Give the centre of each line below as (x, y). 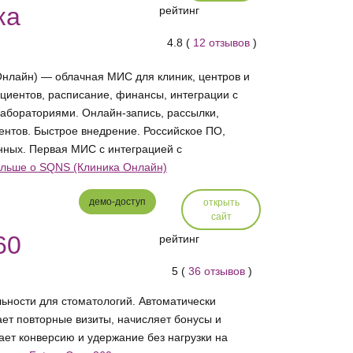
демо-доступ (117, 202)
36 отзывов (217, 271)
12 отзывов (222, 43)
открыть (221, 203)
